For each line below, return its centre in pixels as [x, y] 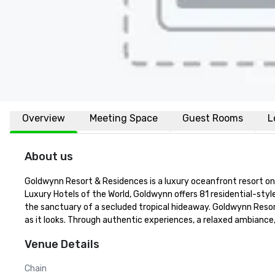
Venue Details [62, 244]
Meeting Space [124, 118]
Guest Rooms [213, 118]
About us [49, 157]
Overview [44, 118]
